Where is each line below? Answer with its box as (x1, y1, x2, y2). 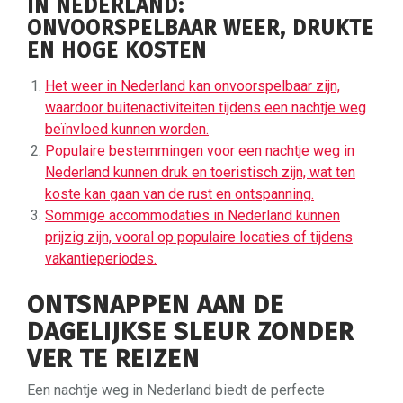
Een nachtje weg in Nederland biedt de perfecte (27, 381, 325, 399)
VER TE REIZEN (27, 343, 200, 373)
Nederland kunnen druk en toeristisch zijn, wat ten (45, 163, 355, 181)
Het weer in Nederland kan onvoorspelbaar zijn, (45, 76, 340, 94)
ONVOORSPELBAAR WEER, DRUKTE (27, 14, 374, 40)
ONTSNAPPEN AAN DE (27, 289, 284, 319)
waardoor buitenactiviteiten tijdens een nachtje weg (45, 98, 366, 116)
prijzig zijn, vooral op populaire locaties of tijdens (45, 228, 353, 246)
